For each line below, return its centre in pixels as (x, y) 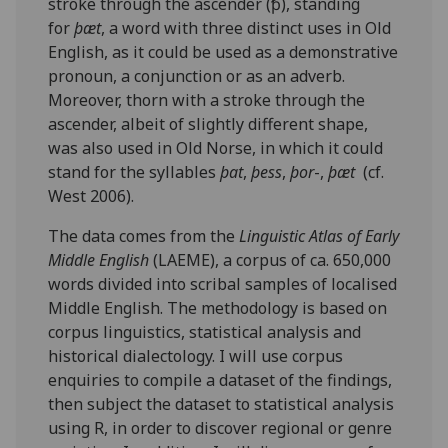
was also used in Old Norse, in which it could (216, 148)
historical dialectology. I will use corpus (196, 356)
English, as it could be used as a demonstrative (223, 52)
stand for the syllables (134, 172)
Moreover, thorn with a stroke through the (207, 100)
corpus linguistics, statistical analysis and (205, 332)
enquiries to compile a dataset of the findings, (220, 380)
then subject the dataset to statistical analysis (221, 404)
